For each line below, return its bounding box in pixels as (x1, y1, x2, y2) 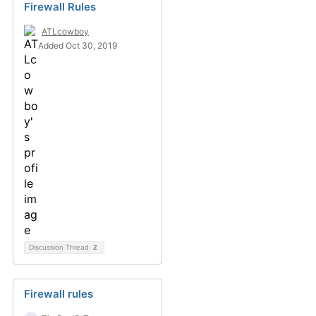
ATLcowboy (42, 26, 89, 37)
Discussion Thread (29, 243, 91, 251)
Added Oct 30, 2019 (38, 40, 117, 51)
